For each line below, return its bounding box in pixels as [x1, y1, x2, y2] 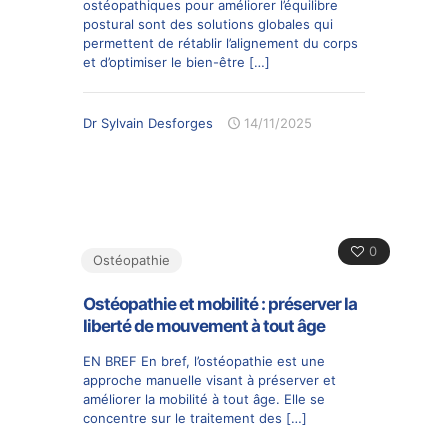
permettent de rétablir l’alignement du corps [83, 34, 358, 51]
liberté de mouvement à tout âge [83, 315, 325, 336]
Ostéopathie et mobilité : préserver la [83, 293, 357, 314]
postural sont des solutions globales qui [83, 15, 333, 32]
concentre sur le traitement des [83, 409, 282, 426]
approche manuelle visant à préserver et [83, 371, 336, 388]
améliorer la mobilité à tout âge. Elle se [83, 390, 325, 407]
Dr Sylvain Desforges [83, 114, 213, 131]
